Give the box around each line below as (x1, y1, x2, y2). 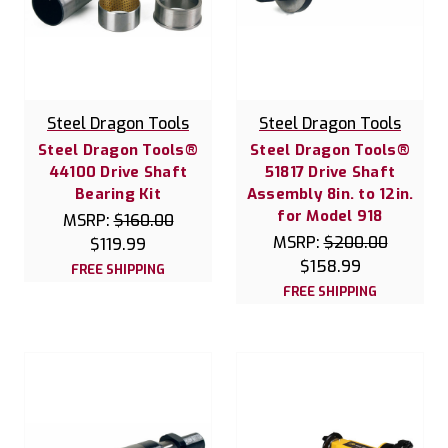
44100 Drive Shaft (48, 161, 188, 182)
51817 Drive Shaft (264, 161, 396, 182)
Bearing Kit (75, 183, 161, 204)
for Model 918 (277, 205, 383, 226)
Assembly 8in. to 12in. (246, 183, 414, 204)
